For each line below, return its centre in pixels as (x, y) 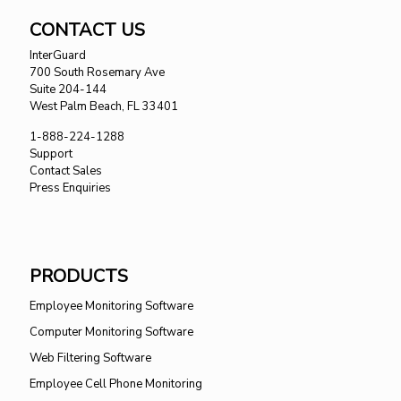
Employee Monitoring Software (111, 306)
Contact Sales (66, 171)
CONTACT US (87, 30)
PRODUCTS (79, 276)
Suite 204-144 (68, 89)
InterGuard (58, 55)
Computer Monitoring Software (111, 332)
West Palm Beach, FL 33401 (104, 106)
